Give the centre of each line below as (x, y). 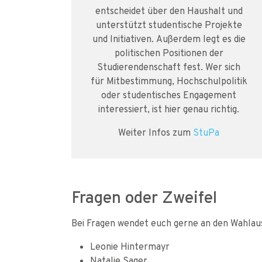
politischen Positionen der (169, 53)
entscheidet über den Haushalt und (169, 11)
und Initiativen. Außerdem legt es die (169, 39)
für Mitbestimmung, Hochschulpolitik (169, 81)
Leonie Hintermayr (130, 246)
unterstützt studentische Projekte (169, 25)
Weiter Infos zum (156, 132)
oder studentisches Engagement (169, 95)
